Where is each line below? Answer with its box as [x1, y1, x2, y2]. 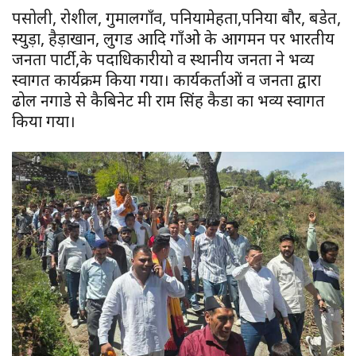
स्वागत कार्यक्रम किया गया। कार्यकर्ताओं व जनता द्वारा [12, 68, 321, 91]
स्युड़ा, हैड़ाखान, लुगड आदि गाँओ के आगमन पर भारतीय [12, 27, 335, 49]
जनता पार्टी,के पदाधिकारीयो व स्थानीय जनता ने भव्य [12, 48, 314, 70]
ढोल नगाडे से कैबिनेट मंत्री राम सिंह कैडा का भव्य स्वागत [12, 89, 325, 111]
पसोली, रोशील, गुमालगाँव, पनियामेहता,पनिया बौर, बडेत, [12, 6, 341, 29]
